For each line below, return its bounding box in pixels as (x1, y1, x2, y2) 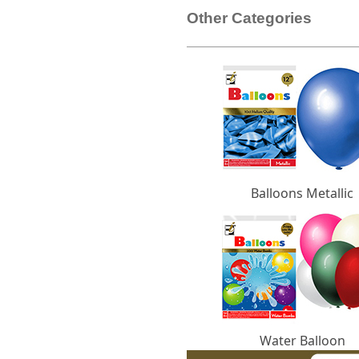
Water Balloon (259, 331, 345, 349)
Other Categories (187, 9, 312, 26)
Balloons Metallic (251, 184, 353, 202)
